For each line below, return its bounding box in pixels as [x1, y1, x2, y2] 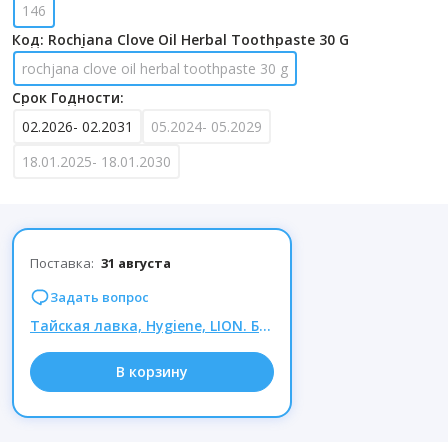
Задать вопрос [50, 287, 149, 306]
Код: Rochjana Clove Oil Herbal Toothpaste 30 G [12, 30, 349, 49]
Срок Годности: [12, 88, 124, 107]
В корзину [116, 362, 188, 381]
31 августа [101, 254, 171, 272]
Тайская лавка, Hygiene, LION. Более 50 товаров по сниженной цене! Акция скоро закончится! [259, 316, 271, 335]
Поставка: [30, 254, 97, 272]
